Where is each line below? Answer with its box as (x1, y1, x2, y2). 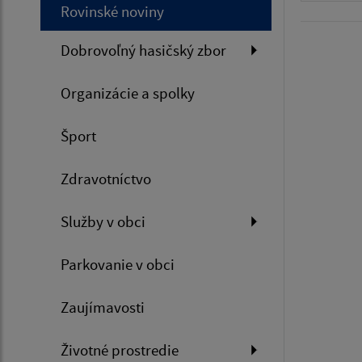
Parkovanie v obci (61, 254, 175, 274)
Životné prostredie (61, 339, 179, 360)
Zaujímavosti (61, 297, 145, 317)
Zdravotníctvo (61, 168, 151, 188)
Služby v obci (61, 211, 145, 231)
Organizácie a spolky (61, 82, 195, 103)
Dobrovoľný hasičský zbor (61, 40, 226, 60)
